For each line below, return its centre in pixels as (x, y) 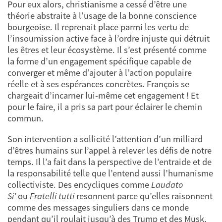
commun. (26, 118)
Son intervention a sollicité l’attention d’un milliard (105, 139)
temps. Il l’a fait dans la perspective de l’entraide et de (110, 162)
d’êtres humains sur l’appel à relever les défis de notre (110, 150)
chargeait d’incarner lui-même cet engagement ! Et (103, 96)
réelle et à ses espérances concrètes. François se (98, 84)
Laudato (166, 184)
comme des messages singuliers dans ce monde (98, 207)
